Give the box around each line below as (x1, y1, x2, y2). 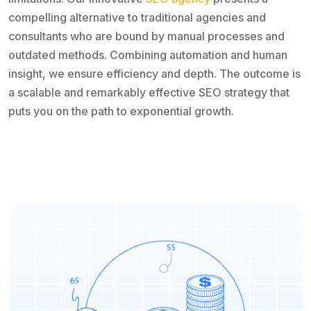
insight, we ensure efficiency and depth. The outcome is (8, 66, 301, 81)
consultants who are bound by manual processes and (8, 28, 285, 43)
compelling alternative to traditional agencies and (8, 10, 266, 24)
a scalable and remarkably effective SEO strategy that (8, 85, 289, 99)
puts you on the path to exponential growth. (8, 103, 234, 118)
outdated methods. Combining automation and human (8, 47, 287, 62)
